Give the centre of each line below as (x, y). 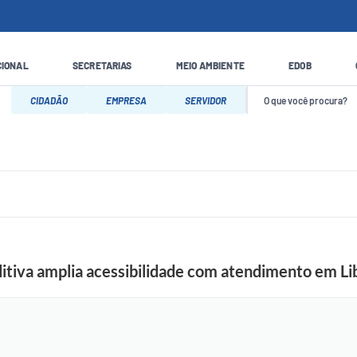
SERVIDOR (206, 100)
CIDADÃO (49, 100)
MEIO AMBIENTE (210, 65)
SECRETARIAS (102, 65)
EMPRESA (126, 100)
